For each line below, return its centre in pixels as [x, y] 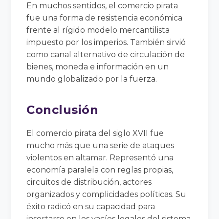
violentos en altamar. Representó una [100, 157]
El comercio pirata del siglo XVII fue [95, 133]
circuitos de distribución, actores [89, 182]
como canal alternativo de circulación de [106, 54]
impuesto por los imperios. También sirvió [106, 42]
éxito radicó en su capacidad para [91, 206]
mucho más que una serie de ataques [100, 145]
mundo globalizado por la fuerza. [92, 79]
